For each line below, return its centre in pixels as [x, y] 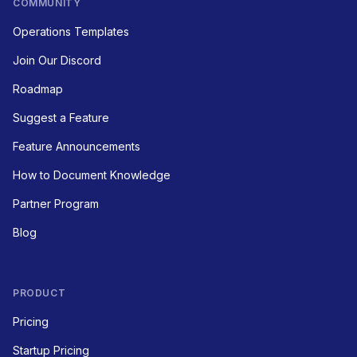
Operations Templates [71, 32]
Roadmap [38, 89]
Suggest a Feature [61, 118]
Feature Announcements [76, 147]
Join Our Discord [57, 61]
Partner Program [56, 204]
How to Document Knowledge [92, 175]
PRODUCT [39, 293]
